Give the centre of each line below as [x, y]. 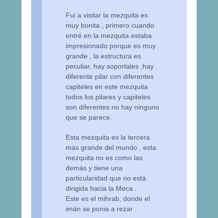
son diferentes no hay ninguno [113, 107]
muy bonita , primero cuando [110, 25]
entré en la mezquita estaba [109, 36]
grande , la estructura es [104, 56]
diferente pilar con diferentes [110, 76]
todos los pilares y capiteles [108, 97]
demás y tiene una [94, 168]
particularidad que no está [106, 178]
